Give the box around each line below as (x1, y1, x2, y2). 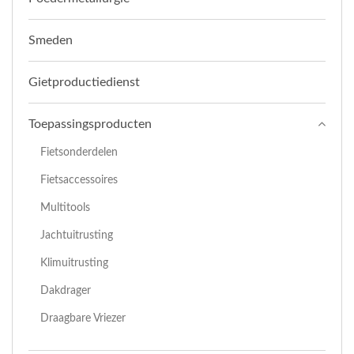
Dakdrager (40, 284, 91, 296)
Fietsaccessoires (40, 173, 118, 186)
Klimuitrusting (40, 256, 108, 269)
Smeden (28, 33, 73, 47)
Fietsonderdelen (40, 145, 118, 158)
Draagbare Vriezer (40, 311, 126, 324)
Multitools (40, 201, 90, 213)
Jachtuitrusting (40, 228, 113, 241)
